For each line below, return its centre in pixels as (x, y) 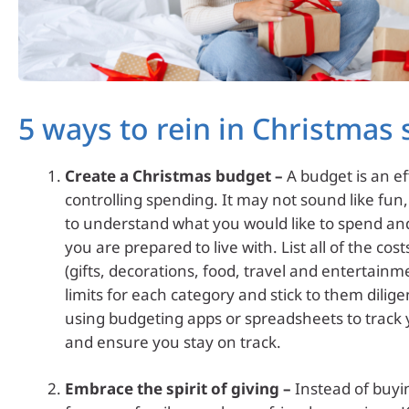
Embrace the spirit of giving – (178, 389)
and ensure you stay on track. (173, 341)
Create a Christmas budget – (174, 175)
